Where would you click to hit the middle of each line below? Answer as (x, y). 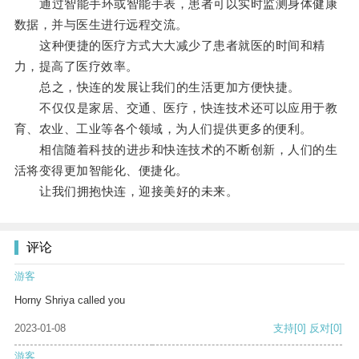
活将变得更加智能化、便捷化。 (101, 171)
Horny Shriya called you (70, 301)
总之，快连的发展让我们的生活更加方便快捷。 (157, 87)
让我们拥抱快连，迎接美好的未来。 (126, 192)
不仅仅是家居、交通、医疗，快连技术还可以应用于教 (176, 108)
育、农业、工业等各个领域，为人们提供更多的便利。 (163, 129)
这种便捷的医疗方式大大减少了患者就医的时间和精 (169, 46)
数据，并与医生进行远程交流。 (101, 25)
